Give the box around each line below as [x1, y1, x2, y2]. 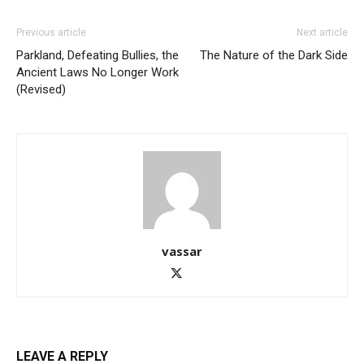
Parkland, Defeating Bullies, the [16, 47, 179, 63]
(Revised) [16, 81, 66, 97]
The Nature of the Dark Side [200, 47, 348, 63]
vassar [162, 242, 202, 259]
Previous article [16, 26, 86, 38]
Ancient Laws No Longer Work [16, 64, 179, 80]
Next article [297, 26, 348, 38]
